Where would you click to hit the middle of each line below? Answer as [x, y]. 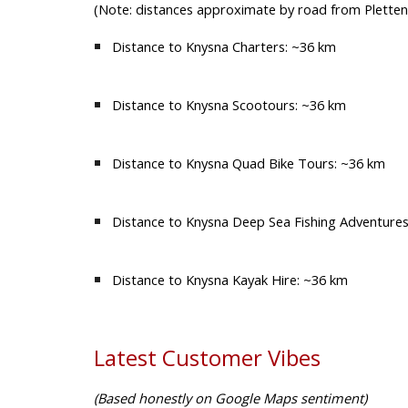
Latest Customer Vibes [207, 357]
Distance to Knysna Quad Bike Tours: [224, 163]
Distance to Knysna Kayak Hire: [205, 279]
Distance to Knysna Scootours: [204, 104]
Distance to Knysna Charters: [199, 46]
